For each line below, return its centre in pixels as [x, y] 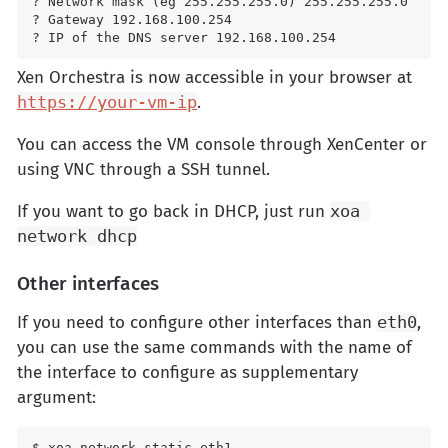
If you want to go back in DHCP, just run [173, 212]
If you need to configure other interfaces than [197, 323]
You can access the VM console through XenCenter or [222, 145]
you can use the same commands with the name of [214, 348]
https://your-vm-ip [107, 102]
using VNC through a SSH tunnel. [143, 170]
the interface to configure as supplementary [187, 373]
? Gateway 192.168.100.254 [132, 20]
